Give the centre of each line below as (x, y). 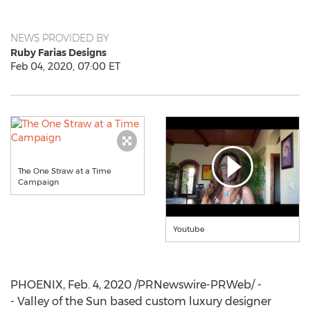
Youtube (189, 229)
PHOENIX (37, 285)
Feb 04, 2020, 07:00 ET (65, 66)
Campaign (38, 182)
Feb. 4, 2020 (100, 285)
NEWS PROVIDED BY (60, 38)
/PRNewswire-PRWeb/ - (197, 285)
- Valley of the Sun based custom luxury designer (141, 301)
